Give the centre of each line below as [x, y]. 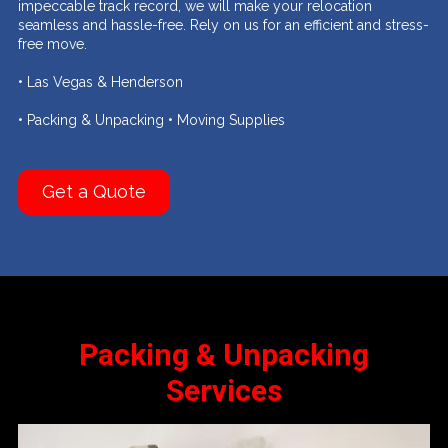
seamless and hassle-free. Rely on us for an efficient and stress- [223, 25]
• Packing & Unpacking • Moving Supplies [151, 120]
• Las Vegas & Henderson [100, 82]
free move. [52, 44]
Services [224, 391]
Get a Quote [94, 192]
